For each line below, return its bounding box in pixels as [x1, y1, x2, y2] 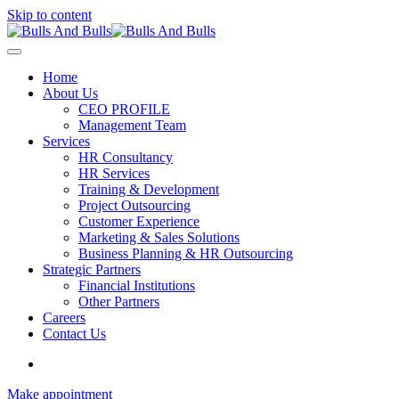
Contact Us [43, 326, 106, 341]
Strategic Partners [43, 262, 141, 277]
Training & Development [78, 182, 219, 197]
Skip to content [7, 7, 92, 22]
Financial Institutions [78, 278, 195, 293]
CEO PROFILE [78, 102, 170, 117]
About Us [43, 85, 98, 101]
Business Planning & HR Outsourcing [78, 246, 293, 261]
